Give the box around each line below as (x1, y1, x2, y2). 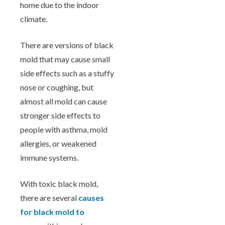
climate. (20, 14, 47, 24)
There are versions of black (20, 40, 114, 50)
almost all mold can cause (20, 96, 107, 106)
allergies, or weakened (20, 139, 96, 149)
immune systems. (20, 153, 78, 163)
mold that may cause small (20, 54, 110, 64)
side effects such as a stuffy (20, 68, 114, 78)
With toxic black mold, (20, 179, 98, 189)
